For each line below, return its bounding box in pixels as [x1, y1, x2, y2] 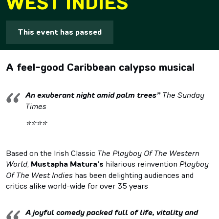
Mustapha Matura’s [31, 158, 104, 169]
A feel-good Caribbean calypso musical [6, 60, 195, 74]
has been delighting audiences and [73, 170, 194, 180]
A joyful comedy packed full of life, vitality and [25, 207, 198, 218]
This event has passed [18, 26, 102, 37]
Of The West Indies [6, 170, 73, 180]
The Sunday [160, 89, 204, 100]
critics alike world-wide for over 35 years [6, 180, 148, 191]
